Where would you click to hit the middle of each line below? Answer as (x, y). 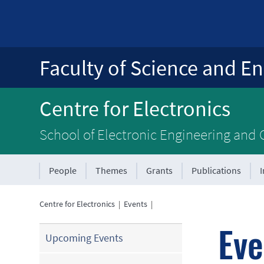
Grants (160, 170)
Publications (217, 170)
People (63, 170)
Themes (112, 170)
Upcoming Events (85, 238)
